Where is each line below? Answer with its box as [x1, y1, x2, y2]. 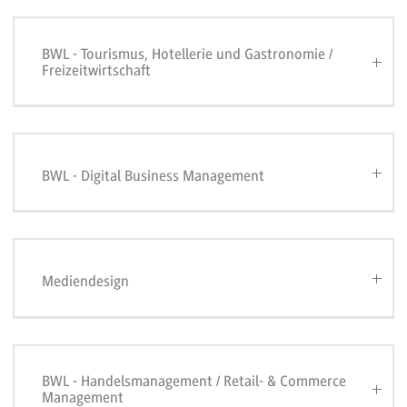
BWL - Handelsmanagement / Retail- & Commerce [42, 372, 347, 390]
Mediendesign [42, 272, 130, 290]
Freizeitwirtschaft [42, 61, 152, 79]
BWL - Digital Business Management [42, 166, 265, 184]
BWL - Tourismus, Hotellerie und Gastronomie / [42, 45, 333, 63]
